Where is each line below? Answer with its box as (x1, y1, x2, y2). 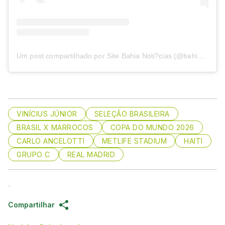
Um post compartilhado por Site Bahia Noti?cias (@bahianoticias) (197, 52, 204, 60)
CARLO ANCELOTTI (17, 137, 85, 146)
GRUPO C (17, 150, 50, 159)
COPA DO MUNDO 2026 (110, 123, 194, 132)
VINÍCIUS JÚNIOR (17, 109, 77, 119)
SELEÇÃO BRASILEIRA (94, 109, 170, 119)
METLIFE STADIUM (101, 137, 167, 146)
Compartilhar (8, 200, 55, 209)
